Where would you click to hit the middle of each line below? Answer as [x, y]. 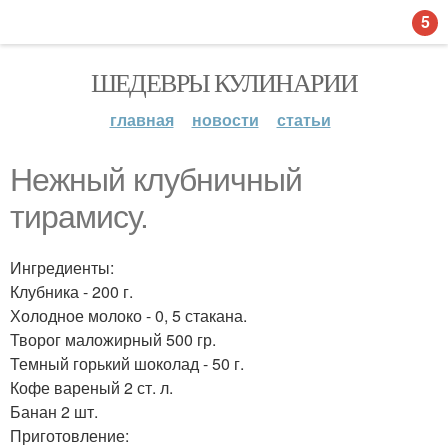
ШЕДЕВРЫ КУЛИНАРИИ [224, 82]
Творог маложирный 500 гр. [113, 339]
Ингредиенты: [62, 267]
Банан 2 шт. [54, 411]
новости [225, 119]
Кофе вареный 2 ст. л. [91, 387]
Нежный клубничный [156, 180]
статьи [303, 119]
